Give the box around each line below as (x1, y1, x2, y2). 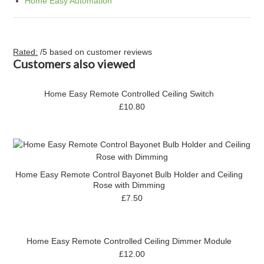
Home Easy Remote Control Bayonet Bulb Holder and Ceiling (15, 169, 243, 179)
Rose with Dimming (93, 180, 165, 190)
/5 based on (40, 47, 87, 57)
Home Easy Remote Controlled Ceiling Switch (44, 88, 214, 98)
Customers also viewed (13, 56, 136, 71)
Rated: (13, 47, 38, 57)
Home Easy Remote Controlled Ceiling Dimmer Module (27, 236, 232, 246)
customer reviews (87, 47, 153, 57)
